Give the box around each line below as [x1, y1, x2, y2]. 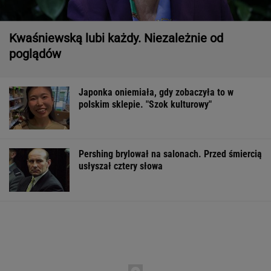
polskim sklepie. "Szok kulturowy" [79, 98, 212, 110]
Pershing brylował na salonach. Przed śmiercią [79, 148, 262, 160]
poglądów [9, 46, 61, 61]
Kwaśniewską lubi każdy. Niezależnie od [9, 30, 223, 45]
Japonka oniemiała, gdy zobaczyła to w [79, 86, 233, 98]
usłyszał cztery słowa [79, 160, 163, 172]
